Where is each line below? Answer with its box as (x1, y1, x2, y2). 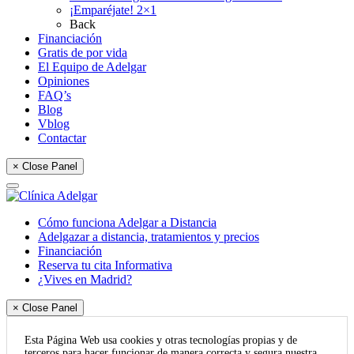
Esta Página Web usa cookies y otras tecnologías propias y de (24, 333, 297, 346)
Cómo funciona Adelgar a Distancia (38, 215, 217, 229)
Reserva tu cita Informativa (38, 258, 172, 272)
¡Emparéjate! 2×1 (70, 2, 156, 17)
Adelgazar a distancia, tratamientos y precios (38, 229, 259, 243)
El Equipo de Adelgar (38, 59, 146, 73)
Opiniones (38, 73, 89, 88)
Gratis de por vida (38, 45, 127, 59)
